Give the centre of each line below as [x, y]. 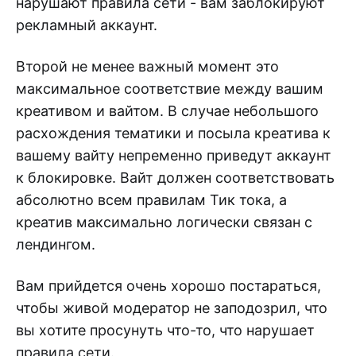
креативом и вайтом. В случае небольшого [167, 110]
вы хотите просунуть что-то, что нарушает [165, 330]
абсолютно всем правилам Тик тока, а [151, 199]
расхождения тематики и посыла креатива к [173, 133]
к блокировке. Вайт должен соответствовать [175, 177]
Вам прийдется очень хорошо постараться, [168, 285]
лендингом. [56, 244]
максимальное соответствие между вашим [170, 88]
